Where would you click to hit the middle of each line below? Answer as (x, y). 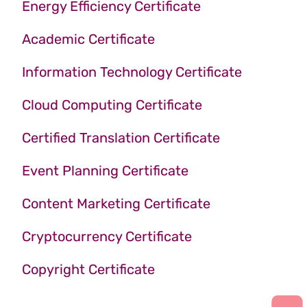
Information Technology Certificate (132, 72)
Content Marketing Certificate (116, 204)
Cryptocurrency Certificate (107, 237)
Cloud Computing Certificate (112, 105)
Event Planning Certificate (105, 171)
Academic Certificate (88, 39)
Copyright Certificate (88, 270)
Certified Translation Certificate (121, 138)
